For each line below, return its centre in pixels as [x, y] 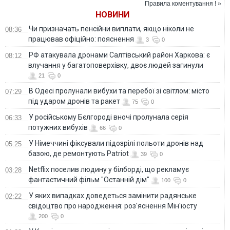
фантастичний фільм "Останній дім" [89, 179]
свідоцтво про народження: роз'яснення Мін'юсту [113, 206]
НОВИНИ [113, 14]
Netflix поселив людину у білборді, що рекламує [109, 169]
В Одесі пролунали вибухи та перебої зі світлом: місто [119, 91]
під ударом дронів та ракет [74, 101]
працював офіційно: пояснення [81, 39]
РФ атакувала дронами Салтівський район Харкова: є [119, 55]
